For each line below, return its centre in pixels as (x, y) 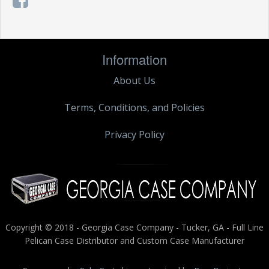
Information (134, 59)
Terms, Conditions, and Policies (134, 107)
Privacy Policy (134, 134)
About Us (134, 80)
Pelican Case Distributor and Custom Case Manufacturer (134, 240)
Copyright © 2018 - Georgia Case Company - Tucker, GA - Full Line (134, 227)
